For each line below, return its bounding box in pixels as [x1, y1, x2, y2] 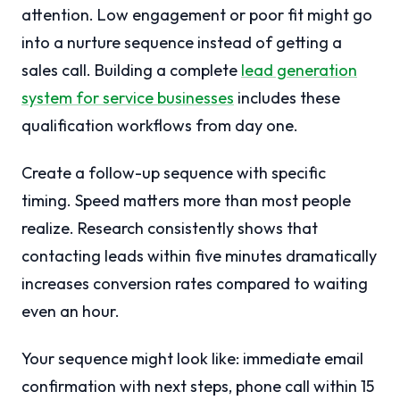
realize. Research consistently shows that [21, 218, 318, 239]
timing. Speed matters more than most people [21, 190, 351, 212]
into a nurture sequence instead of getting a [21, 32, 342, 54]
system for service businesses [21, 87, 234, 109]
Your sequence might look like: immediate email [21, 348, 363, 370]
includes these [234, 87, 340, 109]
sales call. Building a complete [21, 60, 241, 81]
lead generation [241, 60, 357, 81]
